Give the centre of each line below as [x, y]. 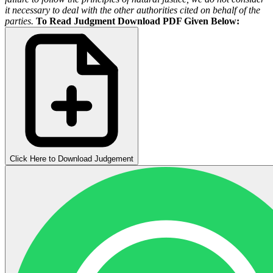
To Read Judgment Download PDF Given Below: [138, 21]
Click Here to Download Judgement [72, 158]
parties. [19, 21]
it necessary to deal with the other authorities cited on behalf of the [133, 10]
